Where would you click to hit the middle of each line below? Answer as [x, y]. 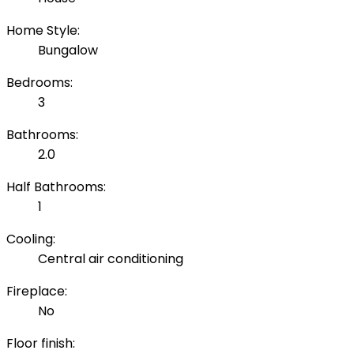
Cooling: [31, 239]
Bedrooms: [40, 83]
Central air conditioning [111, 259]
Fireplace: [37, 292]
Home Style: [43, 31]
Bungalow [68, 51]
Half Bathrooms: [56, 187]
